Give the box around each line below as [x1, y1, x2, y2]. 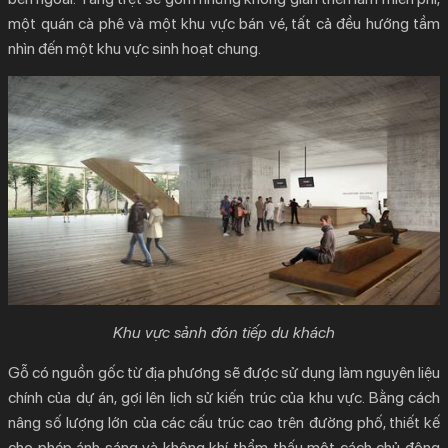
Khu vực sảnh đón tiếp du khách [113, 322, 335, 342]
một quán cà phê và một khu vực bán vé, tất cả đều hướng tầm [8, 13, 440, 33]
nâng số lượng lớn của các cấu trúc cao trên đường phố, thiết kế [8, 412, 440, 432]
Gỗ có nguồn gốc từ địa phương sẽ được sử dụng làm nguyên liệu [8, 362, 440, 382]
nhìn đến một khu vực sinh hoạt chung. [8, 38, 261, 58]
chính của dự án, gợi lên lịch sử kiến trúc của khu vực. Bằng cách [8, 387, 440, 407]
